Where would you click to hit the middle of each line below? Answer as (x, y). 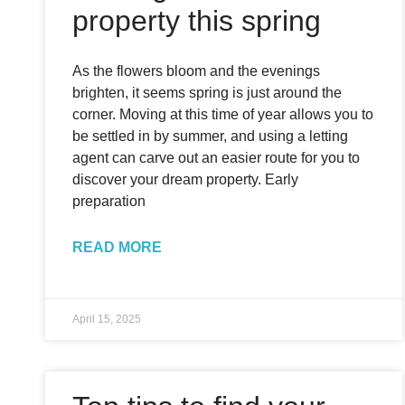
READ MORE (117, 247)
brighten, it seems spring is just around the (207, 93)
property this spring (197, 21)
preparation (109, 201)
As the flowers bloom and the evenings (196, 71)
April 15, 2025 (107, 319)
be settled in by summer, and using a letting (210, 136)
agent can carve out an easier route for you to (216, 158)
